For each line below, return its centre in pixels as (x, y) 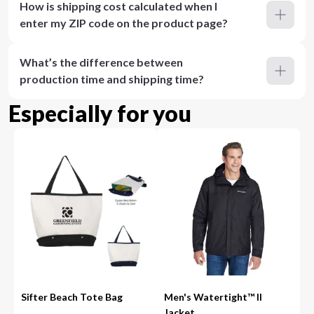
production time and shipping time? (112, 79)
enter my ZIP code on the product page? (124, 23)
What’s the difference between (101, 62)
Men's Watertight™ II (213, 297)
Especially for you (100, 113)
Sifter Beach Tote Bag (72, 297)
